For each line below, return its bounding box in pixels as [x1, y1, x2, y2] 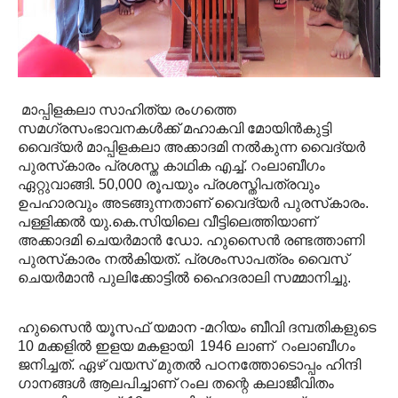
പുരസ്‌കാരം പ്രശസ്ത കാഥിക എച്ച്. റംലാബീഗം [18, 158, 325, 173]
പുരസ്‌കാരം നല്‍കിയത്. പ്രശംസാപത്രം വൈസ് [18, 251, 348, 267]
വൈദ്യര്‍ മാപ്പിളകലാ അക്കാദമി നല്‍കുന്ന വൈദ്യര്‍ [18, 139, 365, 155]
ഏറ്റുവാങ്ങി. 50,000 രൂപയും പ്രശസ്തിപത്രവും [18, 177, 320, 192]
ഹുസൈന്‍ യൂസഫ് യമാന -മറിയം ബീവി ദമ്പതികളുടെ [18, 320, 376, 335]
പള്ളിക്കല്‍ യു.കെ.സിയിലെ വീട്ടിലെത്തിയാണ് [18, 214, 316, 229]
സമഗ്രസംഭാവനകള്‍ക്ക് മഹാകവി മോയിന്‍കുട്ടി [18, 121, 331, 136]
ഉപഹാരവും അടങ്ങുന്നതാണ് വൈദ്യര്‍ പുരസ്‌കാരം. [18, 195, 369, 211]
